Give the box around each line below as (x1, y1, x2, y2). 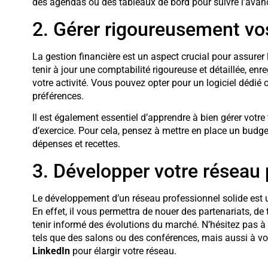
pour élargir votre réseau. (69, 245, 176, 257)
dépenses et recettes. (32, 138, 120, 150)
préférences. (32, 90, 84, 102)
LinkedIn (32, 245, 70, 257)
